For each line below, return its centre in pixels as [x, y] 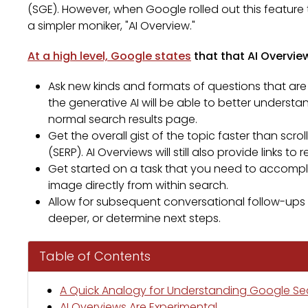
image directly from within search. [138, 185]
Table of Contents [95, 256]
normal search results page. [123, 119]
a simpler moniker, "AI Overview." [111, 26]
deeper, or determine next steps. [134, 218]
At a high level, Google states [109, 56]
